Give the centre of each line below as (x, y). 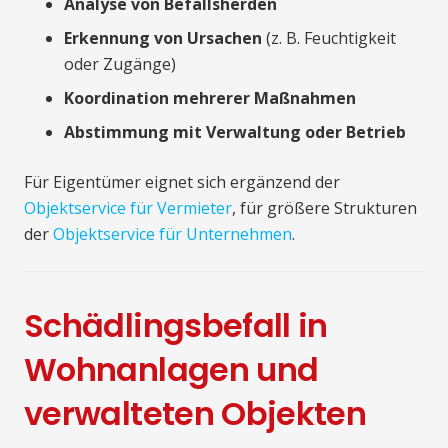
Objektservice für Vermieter (128, 207)
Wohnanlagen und (171, 369)
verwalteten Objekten (195, 413)
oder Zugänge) (120, 63)
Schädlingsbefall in (176, 325)
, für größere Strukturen (324, 207)
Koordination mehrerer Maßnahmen (210, 97)
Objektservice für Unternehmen (172, 233)
